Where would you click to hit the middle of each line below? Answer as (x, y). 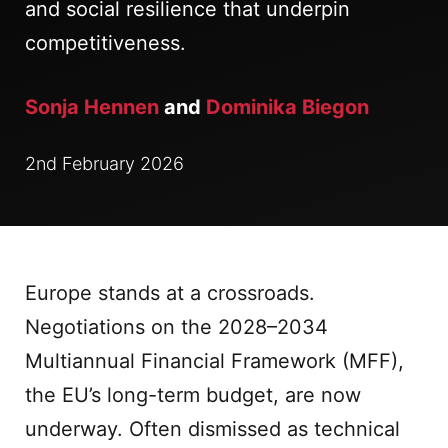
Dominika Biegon (287, 107)
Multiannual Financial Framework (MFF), (214, 361)
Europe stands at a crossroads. (170, 293)
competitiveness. (105, 43)
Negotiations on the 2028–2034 (176, 327)
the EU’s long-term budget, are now (193, 395)
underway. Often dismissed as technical (212, 429)
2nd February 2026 (104, 163)
